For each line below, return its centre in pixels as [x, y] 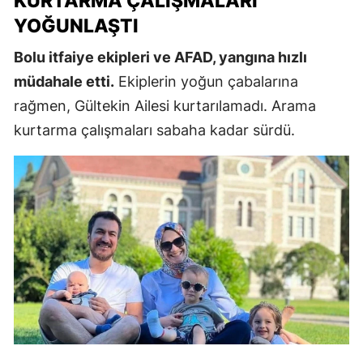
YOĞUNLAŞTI [76, 26]
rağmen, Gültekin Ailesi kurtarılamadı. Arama [165, 106]
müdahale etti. [64, 82]
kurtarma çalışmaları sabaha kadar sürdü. [154, 130]
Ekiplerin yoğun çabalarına [206, 82]
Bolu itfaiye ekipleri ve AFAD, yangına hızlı [160, 58]
